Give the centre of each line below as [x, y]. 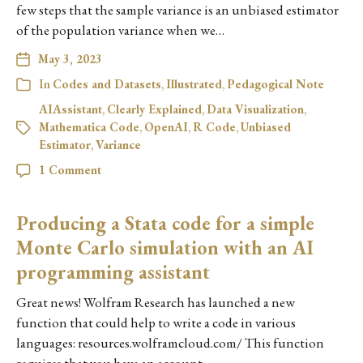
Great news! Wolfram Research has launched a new [156, 302]
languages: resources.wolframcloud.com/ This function [170, 343]
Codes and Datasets [107, 84]
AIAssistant [70, 109]
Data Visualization [255, 109]
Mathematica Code [89, 127]
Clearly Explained [154, 109]
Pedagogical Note [275, 84]
